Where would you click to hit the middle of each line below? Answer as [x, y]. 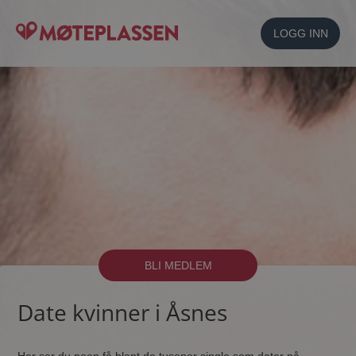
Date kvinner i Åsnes [123, 312]
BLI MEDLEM [178, 265]
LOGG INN [300, 33]
